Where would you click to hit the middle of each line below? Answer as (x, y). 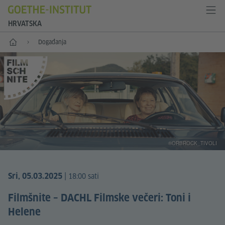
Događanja (52, 42)
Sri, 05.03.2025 (35, 176)
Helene (24, 212)
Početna (20, 41)
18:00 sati (84, 177)
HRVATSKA (25, 24)
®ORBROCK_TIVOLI (193, 143)
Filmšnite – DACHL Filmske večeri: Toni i (99, 198)
